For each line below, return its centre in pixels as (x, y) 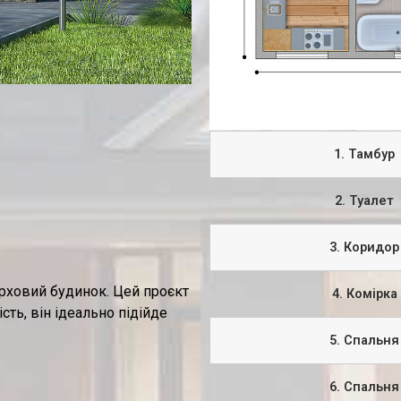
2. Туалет (364, 201)
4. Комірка (364, 294)
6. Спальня (364, 388)
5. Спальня (364, 341)
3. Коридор (364, 248)
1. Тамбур (364, 155)
